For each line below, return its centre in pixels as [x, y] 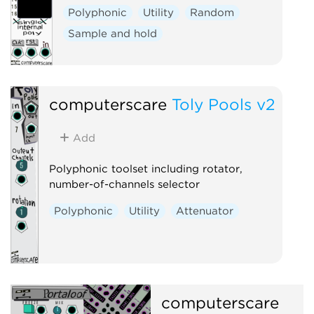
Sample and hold [113, 33]
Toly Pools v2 [223, 104]
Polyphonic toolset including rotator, [145, 169]
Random [212, 12]
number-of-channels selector [124, 184]
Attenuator [205, 211]
